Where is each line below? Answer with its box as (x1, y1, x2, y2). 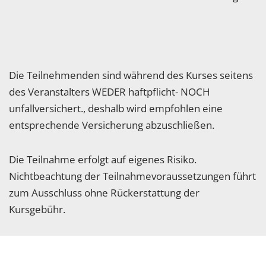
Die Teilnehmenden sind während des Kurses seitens (9, 68, 253, 82)
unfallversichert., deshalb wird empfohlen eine (9, 102, 223, 115)
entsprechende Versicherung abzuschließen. (9, 118, 217, 132)
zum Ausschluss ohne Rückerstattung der (9, 186, 199, 199)
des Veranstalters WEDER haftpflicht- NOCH (9, 85, 210, 99)
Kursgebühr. (9, 202, 65, 216)
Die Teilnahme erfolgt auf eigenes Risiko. (9, 153, 197, 166)
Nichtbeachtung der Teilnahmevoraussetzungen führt (9, 169, 256, 183)
